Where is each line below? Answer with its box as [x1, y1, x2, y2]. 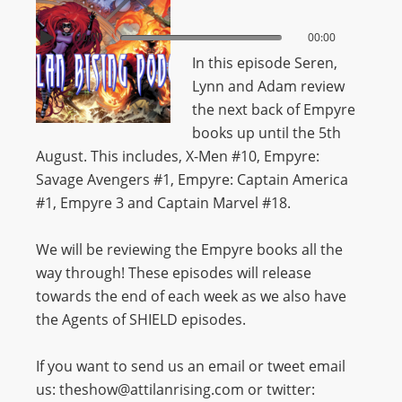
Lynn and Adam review [192, 76, 345, 96]
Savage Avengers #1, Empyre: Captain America [36, 170, 348, 189]
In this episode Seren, [192, 53, 337, 73]
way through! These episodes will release [36, 263, 311, 283]
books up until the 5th [192, 123, 341, 143]
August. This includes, [36, 146, 186, 166]
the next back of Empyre [192, 100, 355, 119]
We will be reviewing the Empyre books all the [36, 240, 343, 259]
